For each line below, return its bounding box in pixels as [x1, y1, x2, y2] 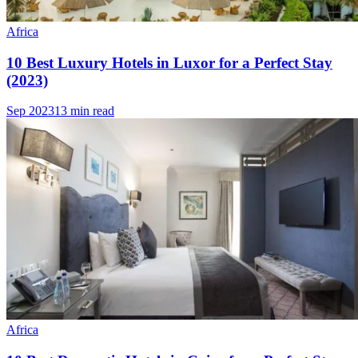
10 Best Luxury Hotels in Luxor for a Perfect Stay [6, 54, 332, 71]
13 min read [54, 104, 114, 118]
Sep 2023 [6, 104, 54, 118]
